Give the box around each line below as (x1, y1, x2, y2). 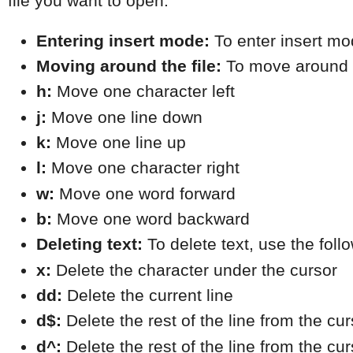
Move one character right (46, 158, 240, 178)
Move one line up (51, 132, 186, 152)
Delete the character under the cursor (51, 260, 337, 280)
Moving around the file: (36, 56, 221, 76)
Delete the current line (62, 285, 233, 305)
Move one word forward (54, 184, 236, 203)
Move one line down (46, 107, 203, 127)
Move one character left (52, 82, 235, 102)
